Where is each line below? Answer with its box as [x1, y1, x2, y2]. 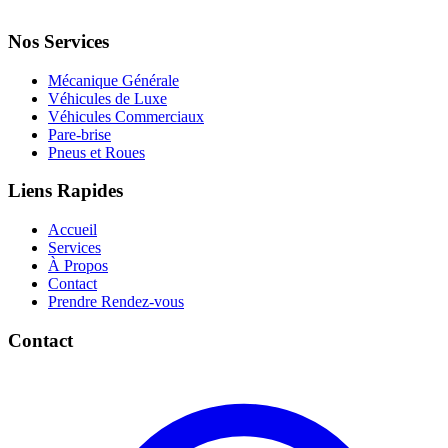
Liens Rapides [8, 180, 123, 202]
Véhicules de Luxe [48, 89, 167, 107]
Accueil [48, 221, 97, 239]
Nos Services [8, 30, 109, 52]
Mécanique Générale [48, 71, 179, 89]
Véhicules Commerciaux [48, 107, 204, 125]
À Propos [48, 257, 108, 275]
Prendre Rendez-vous [48, 293, 184, 311]
